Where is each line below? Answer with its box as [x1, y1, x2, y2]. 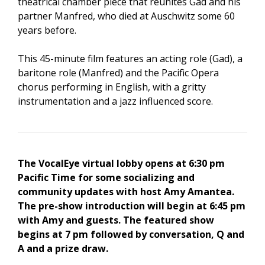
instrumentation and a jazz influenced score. [18, 95, 213, 108]
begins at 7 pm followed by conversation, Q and [18, 228, 244, 241]
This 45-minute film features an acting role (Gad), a [18, 52, 243, 66]
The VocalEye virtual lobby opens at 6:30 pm [18, 157, 225, 170]
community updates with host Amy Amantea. [18, 185, 234, 199]
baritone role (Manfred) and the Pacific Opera [18, 66, 219, 80]
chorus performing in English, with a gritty [18, 80, 206, 94]
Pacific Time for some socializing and [18, 171, 195, 185]
